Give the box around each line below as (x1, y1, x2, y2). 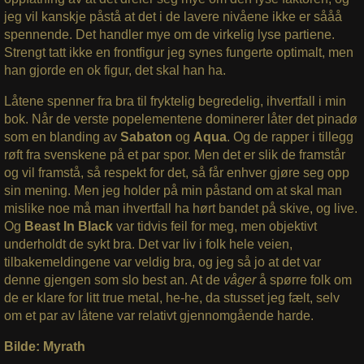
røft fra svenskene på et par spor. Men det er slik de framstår (3, 148, 345, 162)
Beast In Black (24, 219, 116, 234)
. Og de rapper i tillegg (226, 130, 353, 145)
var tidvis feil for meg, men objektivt (115, 219, 317, 234)
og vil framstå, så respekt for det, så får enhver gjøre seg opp (3, 166, 349, 180)
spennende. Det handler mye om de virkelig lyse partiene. (3, 28, 335, 42)
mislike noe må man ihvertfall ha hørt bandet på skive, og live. (3, 201, 357, 216)
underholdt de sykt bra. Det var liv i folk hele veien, (3, 237, 292, 252)
